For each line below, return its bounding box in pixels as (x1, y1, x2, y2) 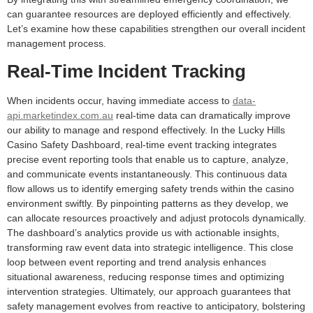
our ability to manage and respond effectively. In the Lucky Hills (7, 124, 285, 136)
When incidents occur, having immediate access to (7, 95, 233, 107)
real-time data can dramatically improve (113, 110, 291, 122)
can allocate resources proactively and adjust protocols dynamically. (7, 212, 306, 224)
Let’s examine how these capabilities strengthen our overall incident (7, 22, 305, 34)
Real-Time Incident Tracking (7, 61, 246, 82)
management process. (7, 37, 106, 49)
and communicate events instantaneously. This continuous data (7, 168, 287, 180)
